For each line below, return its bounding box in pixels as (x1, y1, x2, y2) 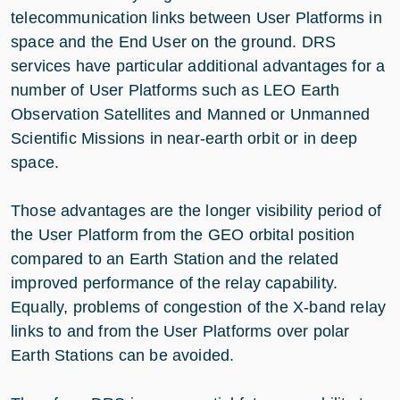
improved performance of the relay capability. (11, 273, 338, 292)
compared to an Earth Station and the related (11, 249, 338, 268)
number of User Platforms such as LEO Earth (11, 80, 340, 99)
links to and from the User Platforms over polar (11, 321, 350, 340)
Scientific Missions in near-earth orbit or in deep (11, 129, 357, 147)
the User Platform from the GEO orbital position (11, 225, 355, 244)
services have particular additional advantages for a (11, 56, 386, 75)
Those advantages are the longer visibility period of (11, 201, 382, 220)
